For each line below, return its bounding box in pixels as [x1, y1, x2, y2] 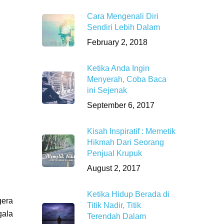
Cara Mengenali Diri [87, 12, 159, 20]
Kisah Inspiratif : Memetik [87, 127, 176, 135]
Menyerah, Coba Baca [87, 75, 167, 83]
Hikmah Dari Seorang [87, 138, 164, 146]
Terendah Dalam [87, 212, 146, 220]
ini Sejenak [87, 86, 127, 94]
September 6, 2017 [87, 101, 155, 109]
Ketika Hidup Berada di [87, 190, 170, 198]
